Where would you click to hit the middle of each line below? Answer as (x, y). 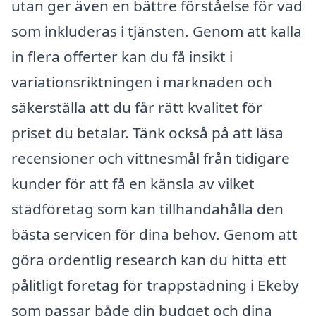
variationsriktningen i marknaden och (142, 81)
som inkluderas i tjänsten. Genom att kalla (157, 31)
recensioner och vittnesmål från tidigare (151, 158)
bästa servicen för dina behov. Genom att (154, 234)
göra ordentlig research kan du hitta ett (149, 259)
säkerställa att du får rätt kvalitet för (137, 107)
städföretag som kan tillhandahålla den (147, 208)
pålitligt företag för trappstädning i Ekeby (155, 285)
